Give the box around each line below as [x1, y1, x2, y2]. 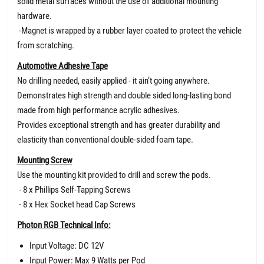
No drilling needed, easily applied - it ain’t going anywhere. [16, 75, 210, 86]
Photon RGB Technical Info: [16, 219, 111, 230]
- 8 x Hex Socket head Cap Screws [16, 199, 136, 210]
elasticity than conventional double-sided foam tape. [16, 134, 193, 145]
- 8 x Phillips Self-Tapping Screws [16, 184, 131, 195]
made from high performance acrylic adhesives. [16, 104, 180, 115]
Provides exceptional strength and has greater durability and [16, 119, 220, 130]
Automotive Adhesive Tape [16, 60, 108, 71]
